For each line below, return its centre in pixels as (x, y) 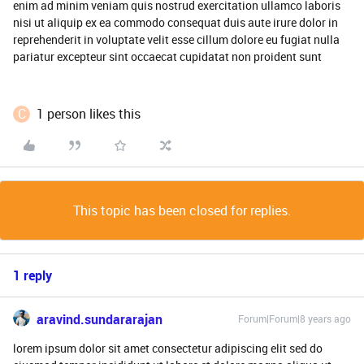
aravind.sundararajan (100, 319)
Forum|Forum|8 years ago (295, 318)
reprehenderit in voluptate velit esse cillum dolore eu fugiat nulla (176, 39)
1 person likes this (89, 114)
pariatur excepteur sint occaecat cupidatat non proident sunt (167, 56)
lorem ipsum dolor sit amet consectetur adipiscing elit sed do (168, 348)
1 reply (32, 275)
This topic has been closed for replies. (182, 210)
